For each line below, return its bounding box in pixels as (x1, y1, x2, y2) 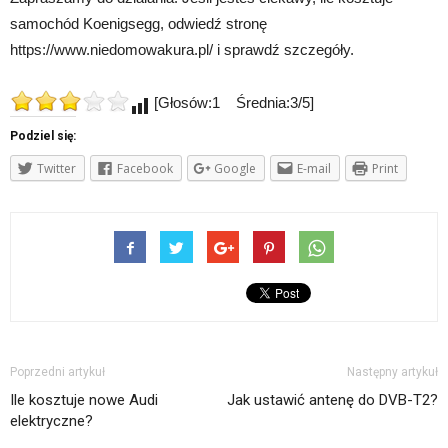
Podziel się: (10, 128, 76, 143)
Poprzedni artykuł (10, 365, 105, 380)
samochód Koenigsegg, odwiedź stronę (10, 14, 267, 32)
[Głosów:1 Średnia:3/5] (150, 93, 314, 111)
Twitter (37, 159, 76, 177)
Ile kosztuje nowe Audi (10, 391, 158, 410)
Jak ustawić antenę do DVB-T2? (227, 391, 438, 410)
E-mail (297, 159, 331, 177)
